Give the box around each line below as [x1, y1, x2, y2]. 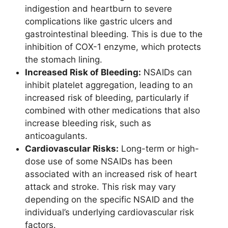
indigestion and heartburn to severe [25, 4, 172, 14]
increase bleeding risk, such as [25, 118, 151, 129]
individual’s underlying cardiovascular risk [25, 207, 194, 218]
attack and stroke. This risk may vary [25, 182, 176, 192]
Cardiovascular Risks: [25, 144, 119, 154]
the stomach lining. [25, 54, 102, 65]
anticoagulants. [25, 131, 88, 141]
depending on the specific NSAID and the [25, 194, 194, 205]
